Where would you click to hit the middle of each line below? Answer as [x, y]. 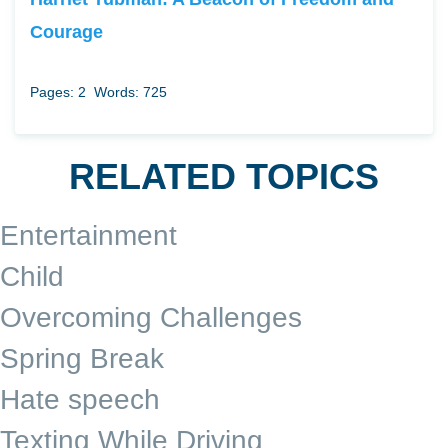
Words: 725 [130, 92]
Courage [66, 32]
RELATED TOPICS [224, 177]
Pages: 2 [58, 92]
